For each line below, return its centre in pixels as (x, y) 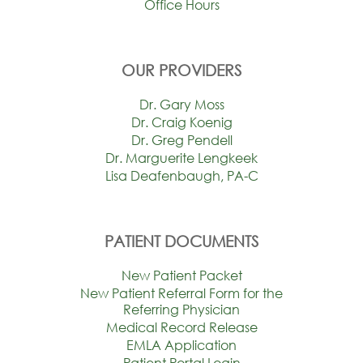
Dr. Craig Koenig (181, 122)
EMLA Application (181, 345)
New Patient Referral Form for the (181, 293)
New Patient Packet (181, 275)
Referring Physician (181, 310)
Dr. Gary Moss (181, 105)
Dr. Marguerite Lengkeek (181, 158)
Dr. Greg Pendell (181, 140)
